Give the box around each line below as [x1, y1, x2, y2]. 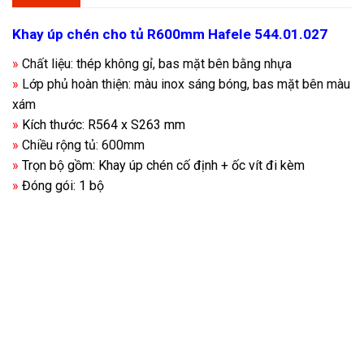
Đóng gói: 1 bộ [22, 178, 104, 194]
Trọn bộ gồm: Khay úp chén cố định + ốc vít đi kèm [22, 158, 305, 174]
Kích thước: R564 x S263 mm [22, 117, 188, 133]
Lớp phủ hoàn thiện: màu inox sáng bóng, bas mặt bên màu [19, 76, 350, 93]
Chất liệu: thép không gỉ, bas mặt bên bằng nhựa [19, 56, 292, 72]
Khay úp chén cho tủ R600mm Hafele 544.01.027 [12, 26, 327, 43]
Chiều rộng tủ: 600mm [19, 137, 145, 154]
